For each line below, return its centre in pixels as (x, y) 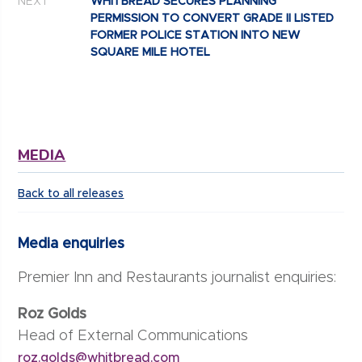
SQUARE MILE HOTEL (151, 53)
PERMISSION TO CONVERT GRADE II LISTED (213, 19)
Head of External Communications (133, 337)
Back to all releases (71, 194)
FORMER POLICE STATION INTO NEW (196, 36)
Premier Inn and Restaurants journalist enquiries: (177, 278)
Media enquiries (74, 244)
